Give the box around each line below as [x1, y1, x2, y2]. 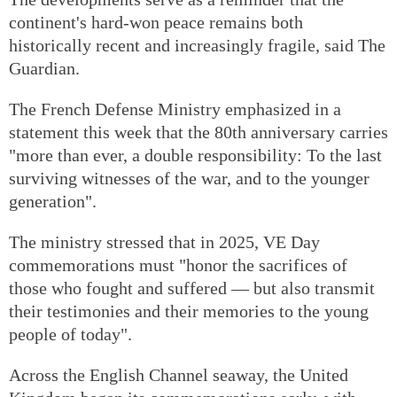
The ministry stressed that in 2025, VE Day [9, 231, 320, 252]
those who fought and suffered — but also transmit [9, 277, 375, 298]
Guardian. [9, 58, 80, 78]
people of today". [9, 323, 132, 344]
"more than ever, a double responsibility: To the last [9, 144, 382, 165]
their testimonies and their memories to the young [9, 300, 369, 321]
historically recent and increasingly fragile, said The [9, 35, 385, 55]
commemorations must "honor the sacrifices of [9, 254, 347, 275]
